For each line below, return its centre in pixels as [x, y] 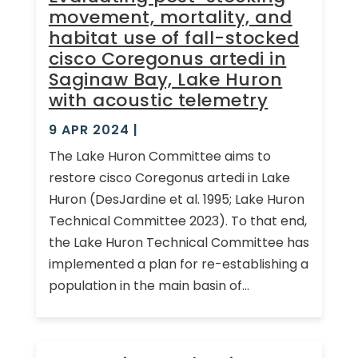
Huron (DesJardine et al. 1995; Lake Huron [176, 199]
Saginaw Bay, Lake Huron [165, 79]
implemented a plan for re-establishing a [178, 264]
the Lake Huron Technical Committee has [179, 242]
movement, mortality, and [170, 17]
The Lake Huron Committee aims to [159, 156]
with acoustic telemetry [158, 100]
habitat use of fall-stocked [174, 38]
